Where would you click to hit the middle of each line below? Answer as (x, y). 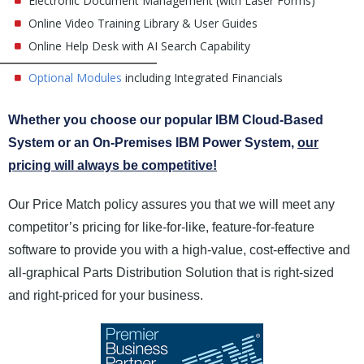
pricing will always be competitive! (113, 165)
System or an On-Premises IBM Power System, (153, 142)
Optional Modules (75, 77)
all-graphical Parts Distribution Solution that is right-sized (171, 272)
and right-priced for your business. (106, 295)
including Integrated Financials (202, 77)
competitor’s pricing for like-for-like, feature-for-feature (161, 227)
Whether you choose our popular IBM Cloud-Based (166, 119)
